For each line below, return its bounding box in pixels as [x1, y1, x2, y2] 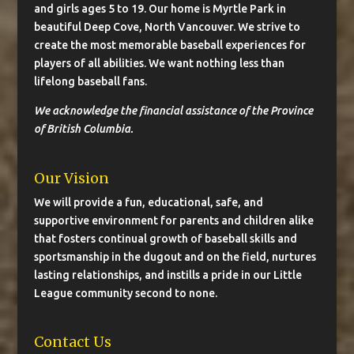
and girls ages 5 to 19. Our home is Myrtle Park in [33, 2, 286, 15]
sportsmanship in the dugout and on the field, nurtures [33, 250, 316, 263]
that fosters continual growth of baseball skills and [33, 232, 297, 245]
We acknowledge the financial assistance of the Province [33, 104, 313, 117]
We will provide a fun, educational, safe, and [33, 195, 263, 209]
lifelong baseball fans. [33, 74, 147, 88]
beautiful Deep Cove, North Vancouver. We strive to [33, 20, 300, 33]
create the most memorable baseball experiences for [33, 38, 306, 51]
